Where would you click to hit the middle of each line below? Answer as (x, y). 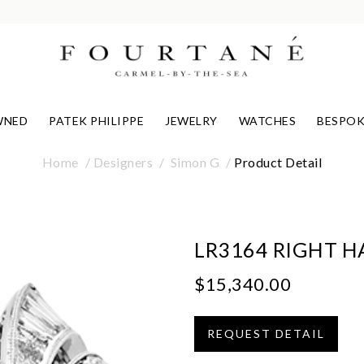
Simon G (195, 162)
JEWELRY (191, 121)
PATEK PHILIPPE (97, 121)
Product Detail (278, 162)
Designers (123, 162)
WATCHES (267, 121)
